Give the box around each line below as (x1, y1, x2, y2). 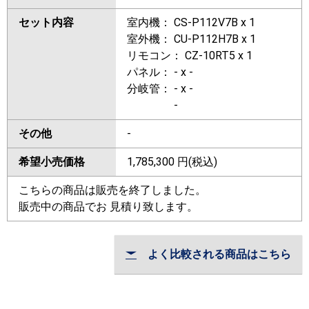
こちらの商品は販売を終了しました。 (19, 183, 206, 197)
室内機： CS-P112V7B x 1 (127, 16, 255, 30)
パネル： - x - (127, 66, 193, 79)
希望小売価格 (19, 155, 85, 169)
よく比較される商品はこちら (137, 248, 291, 261)
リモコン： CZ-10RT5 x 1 (127, 49, 252, 63)
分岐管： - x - (127, 82, 193, 96)
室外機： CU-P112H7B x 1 (127, 32, 256, 46)
